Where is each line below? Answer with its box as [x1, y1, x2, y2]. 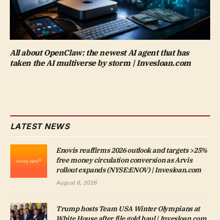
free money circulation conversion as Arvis [56, 155, 192, 165]
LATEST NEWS [10, 121, 70, 131]
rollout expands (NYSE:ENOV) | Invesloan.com [56, 165, 201, 174]
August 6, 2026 [56, 179, 97, 186]
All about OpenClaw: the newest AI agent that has [10, 47, 189, 57]
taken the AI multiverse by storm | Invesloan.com [10, 57, 191, 68]
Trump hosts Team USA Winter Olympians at [56, 204, 200, 213]
